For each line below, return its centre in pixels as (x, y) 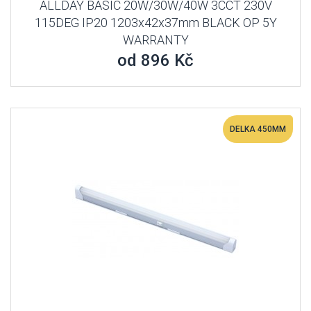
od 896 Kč (155, 60)
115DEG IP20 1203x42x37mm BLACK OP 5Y (155, 23)
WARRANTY (155, 40)
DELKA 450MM (258, 129)
